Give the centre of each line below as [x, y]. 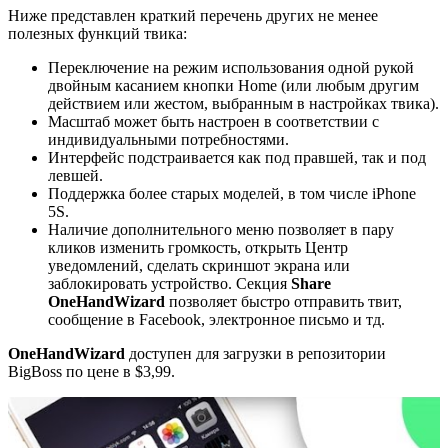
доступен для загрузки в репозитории [255, 353]
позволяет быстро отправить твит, [283, 301]
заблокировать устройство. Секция [169, 283]
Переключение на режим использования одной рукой [231, 67]
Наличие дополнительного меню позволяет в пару [221, 229]
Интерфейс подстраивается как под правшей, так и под [237, 157]
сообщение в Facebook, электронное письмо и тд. [216, 319]
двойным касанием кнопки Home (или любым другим [233, 85]
